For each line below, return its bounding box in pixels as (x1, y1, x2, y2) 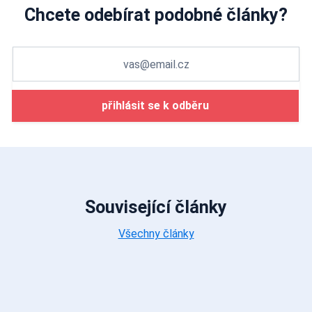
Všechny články (118, 227, 194, 241)
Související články (85, 197, 227, 218)
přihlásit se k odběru (102, 99, 209, 113)
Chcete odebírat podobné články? (24, 5, 288, 26)
